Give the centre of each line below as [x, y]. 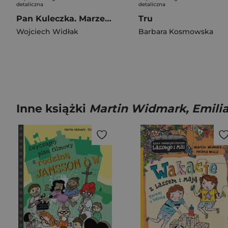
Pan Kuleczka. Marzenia [108, 19]
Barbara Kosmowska [176, 32]
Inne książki [53, 109]
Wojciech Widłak [47, 32]
